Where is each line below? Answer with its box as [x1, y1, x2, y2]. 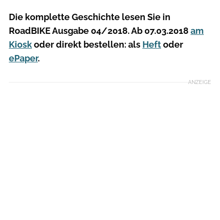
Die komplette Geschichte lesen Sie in [9, 11, 170, 22]
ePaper [9, 53, 38, 63]
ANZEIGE [188, 78, 211, 85]
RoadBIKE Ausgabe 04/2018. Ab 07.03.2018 [9, 25, 191, 36]
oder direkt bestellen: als [32, 39, 142, 50]
